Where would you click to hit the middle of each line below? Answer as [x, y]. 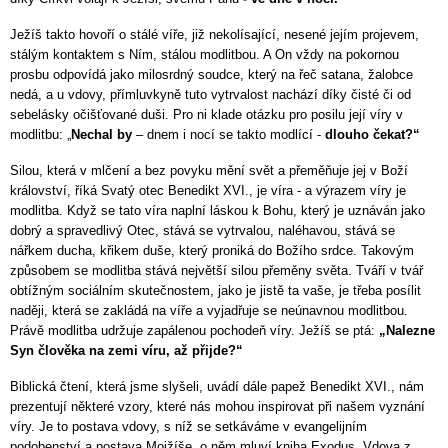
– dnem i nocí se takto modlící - [228, 135]
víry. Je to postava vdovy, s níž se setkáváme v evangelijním [188, 426]
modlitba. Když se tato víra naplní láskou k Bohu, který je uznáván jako [217, 211]
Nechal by [103, 135]
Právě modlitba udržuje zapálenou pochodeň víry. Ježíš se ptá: [194, 331]
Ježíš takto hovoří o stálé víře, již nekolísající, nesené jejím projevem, [214, 35]
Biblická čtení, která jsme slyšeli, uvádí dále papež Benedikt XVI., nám [217, 386]
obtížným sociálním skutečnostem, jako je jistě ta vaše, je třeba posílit [215, 291]
